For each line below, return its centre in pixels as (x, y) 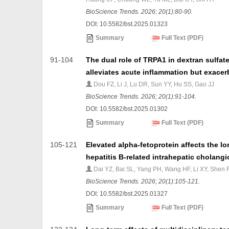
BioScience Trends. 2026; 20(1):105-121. (143, 182)
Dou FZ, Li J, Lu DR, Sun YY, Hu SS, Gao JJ (153, 85)
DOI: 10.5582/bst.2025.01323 (127, 24)
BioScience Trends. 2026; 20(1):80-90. (140, 12)
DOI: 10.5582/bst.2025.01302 (127, 109)
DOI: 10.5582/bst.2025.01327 (127, 194)
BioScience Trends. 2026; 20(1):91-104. (141, 97)
